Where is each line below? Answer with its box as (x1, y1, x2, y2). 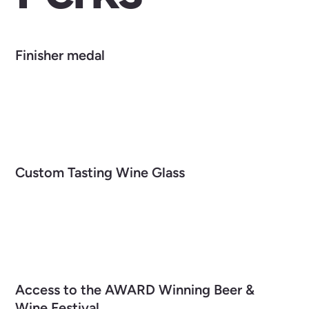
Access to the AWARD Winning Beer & (15, 281, 255, 298)
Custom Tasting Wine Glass (15, 163, 186, 181)
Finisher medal (15, 46, 106, 63)
